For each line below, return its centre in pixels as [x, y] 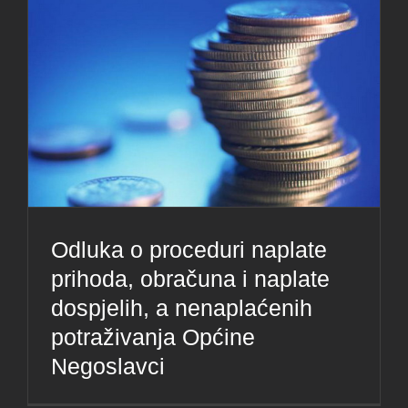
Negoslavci [108, 366]
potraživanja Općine [153, 337]
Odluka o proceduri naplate [189, 250]
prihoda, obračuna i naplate [190, 279]
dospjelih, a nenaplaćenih [182, 308]
